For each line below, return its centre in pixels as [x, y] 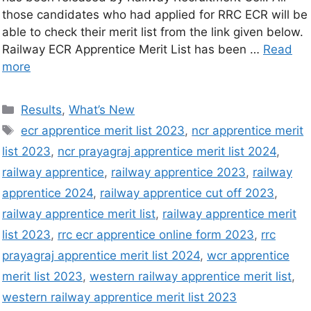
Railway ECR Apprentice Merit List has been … [133, 50]
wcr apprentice [248, 256]
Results [42, 110]
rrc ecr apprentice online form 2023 [156, 235]
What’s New [102, 110]
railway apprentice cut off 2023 [187, 193]
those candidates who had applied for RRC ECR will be [155, 15]
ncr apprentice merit [248, 131]
